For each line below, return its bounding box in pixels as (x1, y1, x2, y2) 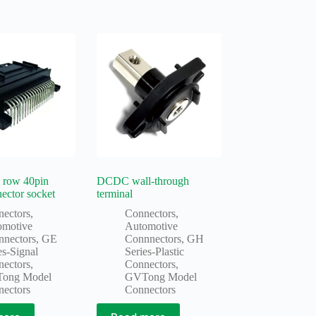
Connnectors (125, 232, 182, 245)
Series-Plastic (125, 245, 185, 257)
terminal (97, 187, 133, 200)
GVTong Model (125, 270, 197, 283)
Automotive (125, 219, 178, 232)
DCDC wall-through (97, 174, 190, 187)
